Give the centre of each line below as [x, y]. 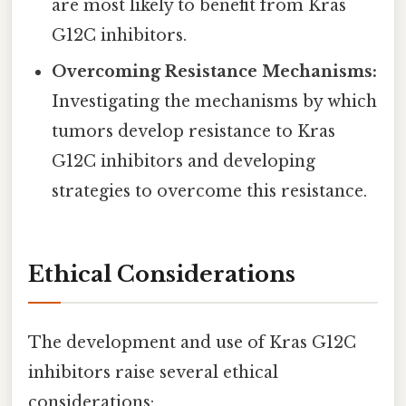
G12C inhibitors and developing [184, 161]
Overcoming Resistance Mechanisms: [215, 71]
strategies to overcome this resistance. [210, 191]
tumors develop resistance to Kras [194, 131]
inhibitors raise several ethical [153, 372]
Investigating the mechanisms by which [215, 101]
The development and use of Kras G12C [192, 342]
